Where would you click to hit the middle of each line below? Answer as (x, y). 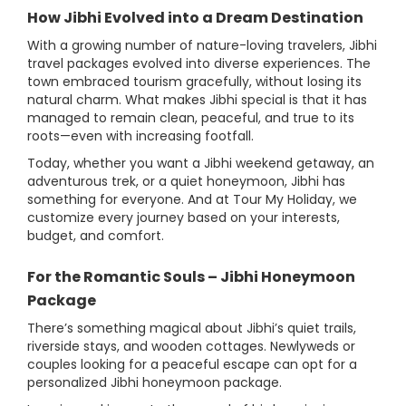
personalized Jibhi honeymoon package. (155, 383)
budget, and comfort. (96, 236)
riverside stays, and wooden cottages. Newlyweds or (191, 347)
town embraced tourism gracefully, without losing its (194, 82)
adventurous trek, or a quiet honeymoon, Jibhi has (186, 182)
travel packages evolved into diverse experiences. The (199, 64)
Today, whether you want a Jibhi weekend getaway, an (201, 164)
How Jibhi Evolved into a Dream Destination (195, 18)
